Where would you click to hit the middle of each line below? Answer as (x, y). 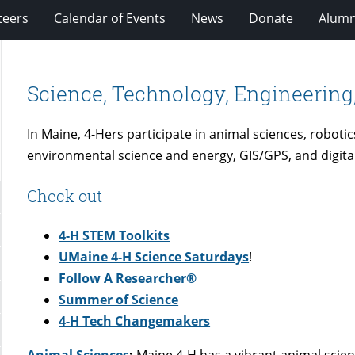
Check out (65, 195)
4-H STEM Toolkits (115, 235)
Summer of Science (119, 299)
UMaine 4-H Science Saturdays (154, 256)
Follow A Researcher (123, 278)
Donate (271, 18)
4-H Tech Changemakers (135, 321)
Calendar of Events (110, 18)
